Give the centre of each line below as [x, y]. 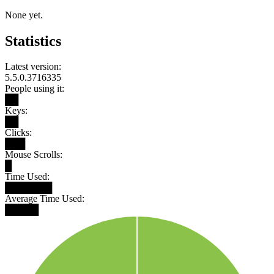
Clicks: [18, 133]
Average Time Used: [45, 199]
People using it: [35, 89]
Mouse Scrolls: [34, 155]
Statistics [33, 41]
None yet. [24, 15]
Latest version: [33, 67]
